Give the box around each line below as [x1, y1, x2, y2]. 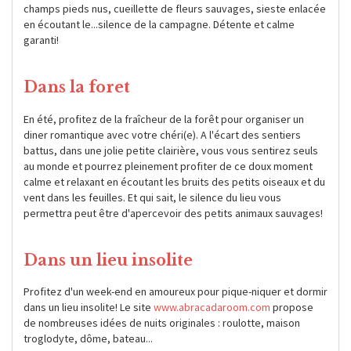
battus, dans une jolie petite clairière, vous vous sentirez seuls [24, 143, 318, 157]
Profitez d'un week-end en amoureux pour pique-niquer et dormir [24, 284, 327, 299]
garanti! [24, 32, 59, 47]
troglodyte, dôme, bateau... [24, 331, 153, 346]
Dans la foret [24, 77, 130, 96]
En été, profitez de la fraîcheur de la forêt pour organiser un [24, 111, 304, 126]
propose [270, 300, 313, 315]
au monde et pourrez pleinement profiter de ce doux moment [24, 158, 313, 173]
